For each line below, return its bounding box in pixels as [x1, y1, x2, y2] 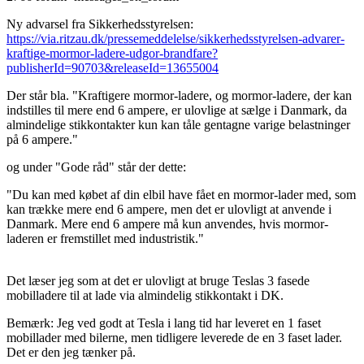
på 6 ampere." [6, 132, 78, 147]
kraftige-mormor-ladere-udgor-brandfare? [6, 46, 218, 61]
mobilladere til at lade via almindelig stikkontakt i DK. [6, 288, 284, 303]
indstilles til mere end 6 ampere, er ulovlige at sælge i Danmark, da [6, 103, 347, 118]
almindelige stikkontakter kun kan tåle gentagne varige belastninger [6, 118, 350, 132]
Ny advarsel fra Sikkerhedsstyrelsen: [6, 17, 193, 32]
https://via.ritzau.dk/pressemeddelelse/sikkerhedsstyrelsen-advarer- [6, 32, 344, 46]
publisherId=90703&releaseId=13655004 [6, 61, 219, 76]
